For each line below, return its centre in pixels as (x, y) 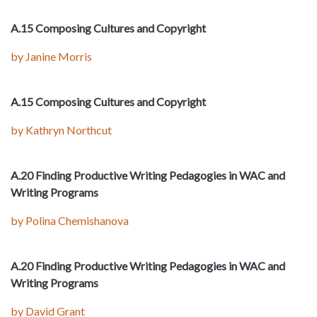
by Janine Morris (51, 57)
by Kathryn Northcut (61, 130)
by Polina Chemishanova (70, 221)
